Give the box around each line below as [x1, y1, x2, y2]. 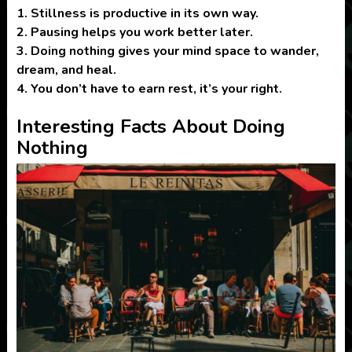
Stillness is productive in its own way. [30, 4, 258, 22]
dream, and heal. [16, 60, 116, 79]
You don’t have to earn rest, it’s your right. [30, 79, 282, 97]
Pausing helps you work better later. [30, 23, 253, 41]
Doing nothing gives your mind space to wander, [30, 42, 319, 60]
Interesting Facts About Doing [16, 113, 285, 139]
